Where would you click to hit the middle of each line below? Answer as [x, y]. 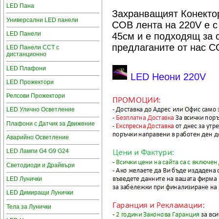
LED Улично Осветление [40, 110]
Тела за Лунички [29, 207]
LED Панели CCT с [33, 48]
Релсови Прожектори [35, 96]
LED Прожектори [30, 82]
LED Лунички [24, 179]
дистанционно [26, 55]
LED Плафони [26, 68]
